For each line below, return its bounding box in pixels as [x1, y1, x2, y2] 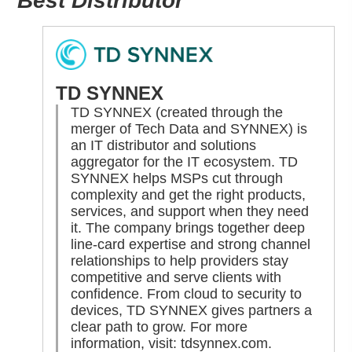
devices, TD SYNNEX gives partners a [71, 302, 313, 318]
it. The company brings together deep [71, 219, 306, 236]
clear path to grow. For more [71, 318, 248, 335]
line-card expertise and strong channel [71, 236, 311, 252]
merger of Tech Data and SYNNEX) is [71, 120, 308, 137]
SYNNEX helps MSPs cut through [71, 170, 284, 186]
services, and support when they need [71, 203, 310, 219]
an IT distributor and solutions [71, 137, 257, 153]
